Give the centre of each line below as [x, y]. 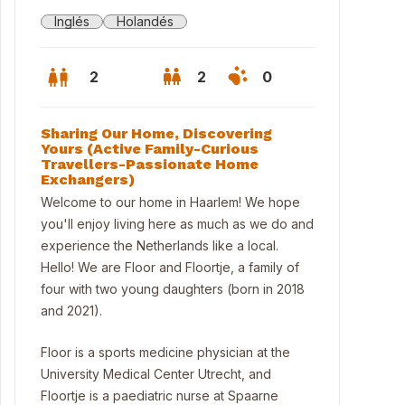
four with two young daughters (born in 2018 [173, 289]
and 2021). [71, 311]
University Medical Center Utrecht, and [156, 374]
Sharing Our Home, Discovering [156, 133]
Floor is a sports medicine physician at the [165, 352]
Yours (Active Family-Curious [150, 149]
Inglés [72, 21]
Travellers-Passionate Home [150, 164]
